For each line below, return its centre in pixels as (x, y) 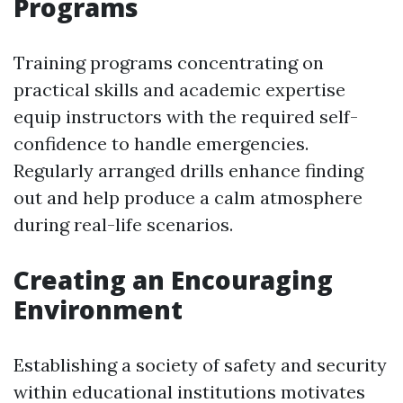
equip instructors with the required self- (186, 116)
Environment (98, 309)
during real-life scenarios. (123, 224)
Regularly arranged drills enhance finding (188, 170)
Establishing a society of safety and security (200, 365)
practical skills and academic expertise (179, 90)
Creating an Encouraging (173, 280)
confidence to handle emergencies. (161, 143)
